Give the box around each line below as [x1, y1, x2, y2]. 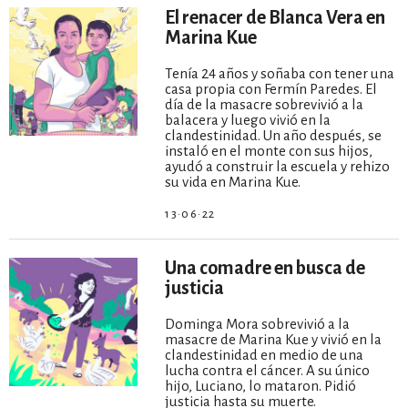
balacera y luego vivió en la [165, 111, 331, 127]
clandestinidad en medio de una [165, 346, 364, 362]
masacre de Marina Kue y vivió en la [165, 331, 382, 347]
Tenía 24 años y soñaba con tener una [165, 65, 395, 81]
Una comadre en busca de [165, 257, 366, 278]
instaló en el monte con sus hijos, [165, 142, 373, 158]
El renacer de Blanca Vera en [165, 6, 386, 27]
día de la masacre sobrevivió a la [165, 96, 364, 112]
